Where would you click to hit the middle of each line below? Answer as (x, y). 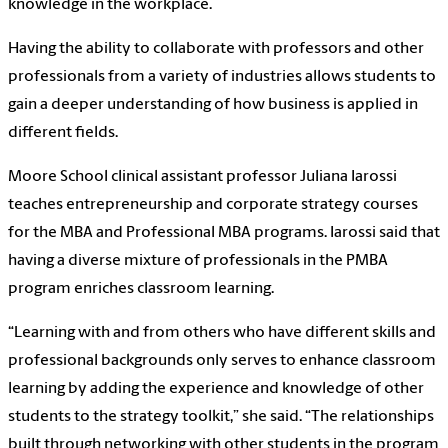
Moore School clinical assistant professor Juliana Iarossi (202, 177)
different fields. (63, 133)
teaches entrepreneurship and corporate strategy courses (213, 205)
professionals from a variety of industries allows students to (222, 77)
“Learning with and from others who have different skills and (222, 333)
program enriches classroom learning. (144, 289)
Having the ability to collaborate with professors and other (216, 49)
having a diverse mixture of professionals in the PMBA (198, 261)
